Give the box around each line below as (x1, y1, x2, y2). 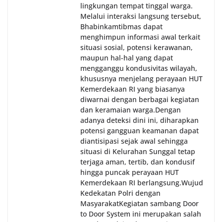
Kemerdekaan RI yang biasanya (80, 84, 185, 94)
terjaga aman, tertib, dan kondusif (80, 157, 195, 167)
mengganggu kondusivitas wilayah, (80, 63, 197, 73)
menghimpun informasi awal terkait (80, 32, 200, 42)
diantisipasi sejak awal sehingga (80, 136, 188, 146)
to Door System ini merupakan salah (80, 209, 201, 219)
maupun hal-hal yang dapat (80, 53, 173, 63)
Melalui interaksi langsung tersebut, (80, 11, 201, 21)
